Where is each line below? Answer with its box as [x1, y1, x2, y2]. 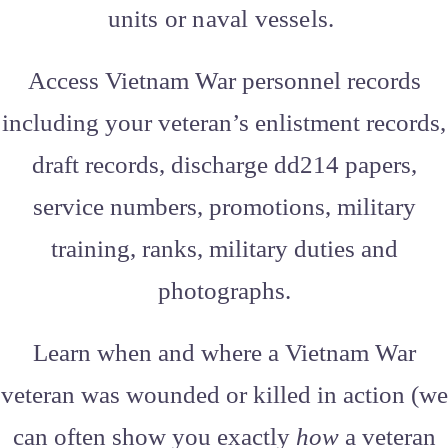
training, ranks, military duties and [50, 234, 398, 262]
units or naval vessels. [107, 4, 341, 32]
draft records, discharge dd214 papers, [31, 150, 417, 178]
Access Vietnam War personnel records [27, 66, 421, 94]
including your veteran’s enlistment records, [2, 108, 446, 136]
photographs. [157, 276, 291, 304]
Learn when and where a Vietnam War [32, 338, 416, 366]
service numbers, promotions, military [32, 192, 416, 220]
